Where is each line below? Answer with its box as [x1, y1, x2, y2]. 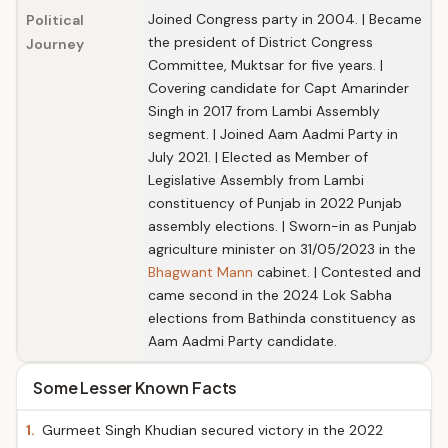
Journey [26, 35, 84, 53]
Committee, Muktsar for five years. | [148, 56, 383, 74]
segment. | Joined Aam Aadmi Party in [148, 125, 398, 143]
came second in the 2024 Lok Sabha [148, 286, 392, 304]
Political [26, 11, 84, 29]
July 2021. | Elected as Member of [148, 148, 368, 166]
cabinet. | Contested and [253, 263, 421, 281]
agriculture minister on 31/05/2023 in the [148, 240, 416, 258]
